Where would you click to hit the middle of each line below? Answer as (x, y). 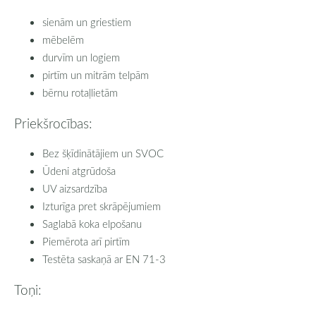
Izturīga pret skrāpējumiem (102, 206)
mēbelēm (63, 39)
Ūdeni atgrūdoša (79, 171)
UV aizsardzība (75, 189)
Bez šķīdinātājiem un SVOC (103, 153)
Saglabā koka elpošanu (92, 224)
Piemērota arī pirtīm (86, 242)
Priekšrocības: (53, 123)
